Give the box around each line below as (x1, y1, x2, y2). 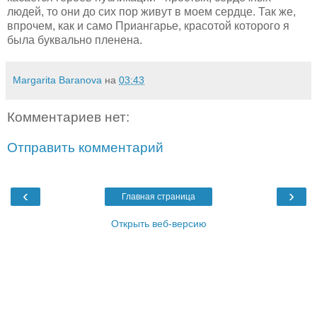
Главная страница (122, 191, 195, 202)
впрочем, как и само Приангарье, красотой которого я (7, 19, 289, 32)
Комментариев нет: (7, 109, 129, 125)
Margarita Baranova (13, 74, 102, 86)
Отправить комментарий (7, 140, 163, 156)
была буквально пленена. (7, 33, 142, 46)
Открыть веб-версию (110, 217, 207, 229)
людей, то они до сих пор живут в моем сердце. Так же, (7, 5, 296, 18)
